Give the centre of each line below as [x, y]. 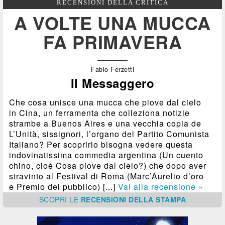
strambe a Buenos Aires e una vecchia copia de [105, 123]
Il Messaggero [113, 83]
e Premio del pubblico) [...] [64, 186]
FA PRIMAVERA [113, 41]
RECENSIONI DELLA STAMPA [133, 199]
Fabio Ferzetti [113, 69]
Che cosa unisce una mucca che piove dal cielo [105, 102]
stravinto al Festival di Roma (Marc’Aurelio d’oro [107, 176]
